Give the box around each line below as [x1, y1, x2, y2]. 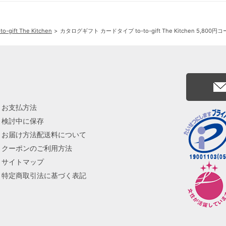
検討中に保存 [2, 117, 44, 125]
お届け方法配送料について [2, 130, 86, 139]
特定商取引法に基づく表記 [2, 171, 86, 180]
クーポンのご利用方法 [2, 144, 72, 152]
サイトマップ [2, 157, 44, 166]
